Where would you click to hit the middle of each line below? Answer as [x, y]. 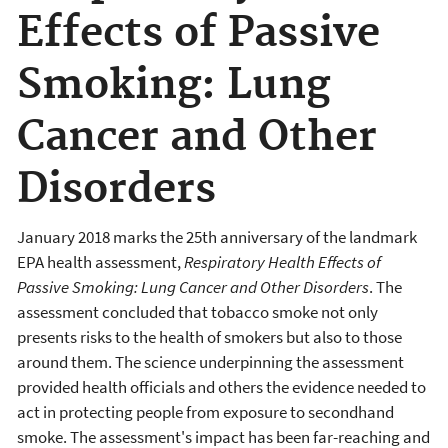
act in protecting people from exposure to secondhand [205, 411]
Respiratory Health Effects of [282, 261]
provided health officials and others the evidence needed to [221, 386]
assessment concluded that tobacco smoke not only [197, 311]
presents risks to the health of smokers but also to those [209, 336]
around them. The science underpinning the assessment [210, 361]
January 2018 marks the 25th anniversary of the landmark [217, 236]
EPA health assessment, [100, 261]
